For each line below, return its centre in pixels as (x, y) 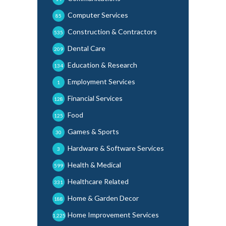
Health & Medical (94, 164)
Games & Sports (93, 131)
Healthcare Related (98, 181)
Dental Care (87, 48)
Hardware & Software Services (116, 148)
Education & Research (102, 65)
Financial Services (95, 98)
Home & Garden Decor (103, 198)
